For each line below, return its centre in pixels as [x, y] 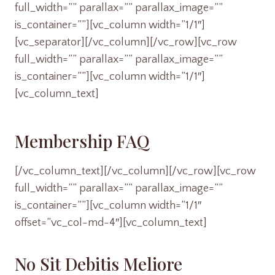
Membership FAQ [82, 141]
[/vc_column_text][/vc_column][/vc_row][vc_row [135, 171]
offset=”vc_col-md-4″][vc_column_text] [111, 223]
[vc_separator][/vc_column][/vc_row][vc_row [126, 42]
